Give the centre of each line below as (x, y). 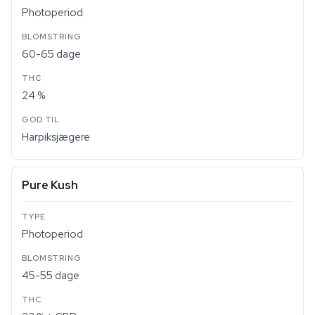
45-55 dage (51, 276)
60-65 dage (51, 54)
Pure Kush (50, 185)
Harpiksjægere (56, 137)
